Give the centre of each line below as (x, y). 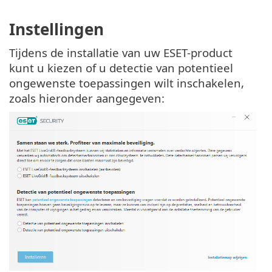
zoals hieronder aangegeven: (87, 98)
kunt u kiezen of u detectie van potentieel (121, 68)
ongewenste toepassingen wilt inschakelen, (127, 83)
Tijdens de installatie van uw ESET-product (121, 53)
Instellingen (56, 29)
